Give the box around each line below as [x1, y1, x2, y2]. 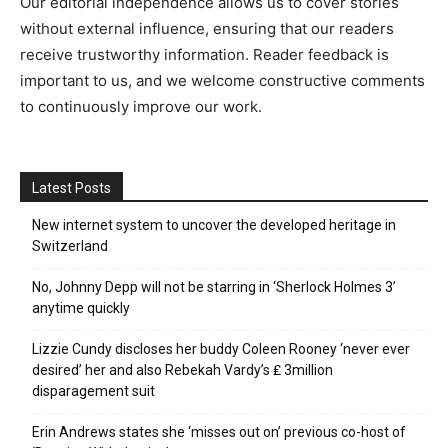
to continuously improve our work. [20, 97, 262, 116]
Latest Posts [32, 180, 111, 196]
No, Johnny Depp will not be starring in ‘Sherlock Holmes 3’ [32, 279, 396, 295]
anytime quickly [32, 300, 130, 316]
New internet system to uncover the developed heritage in [32, 217, 396, 233]
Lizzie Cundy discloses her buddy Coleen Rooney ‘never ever [32, 341, 410, 357]
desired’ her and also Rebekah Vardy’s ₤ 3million [32, 362, 333, 378]
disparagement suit [32, 383, 155, 399]
